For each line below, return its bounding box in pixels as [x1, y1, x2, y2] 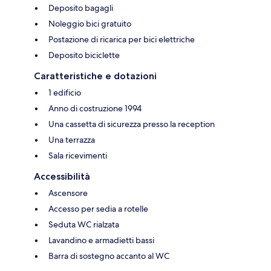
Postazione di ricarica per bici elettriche [48, 33, 195, 45]
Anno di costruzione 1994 [48, 102, 142, 114]
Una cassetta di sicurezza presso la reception [48, 118, 215, 129]
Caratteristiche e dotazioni [34, 70, 157, 82]
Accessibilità [34, 170, 90, 182]
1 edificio [48, 87, 81, 98]
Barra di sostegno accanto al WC [48, 250, 169, 261]
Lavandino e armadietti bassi [48, 234, 154, 246]
